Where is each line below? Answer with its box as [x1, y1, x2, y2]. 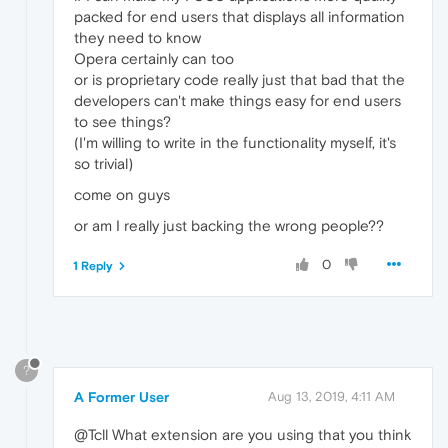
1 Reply [73, 258, 113, 273]
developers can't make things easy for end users [74, 91, 401, 109]
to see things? [74, 112, 171, 130]
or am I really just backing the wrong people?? [74, 216, 384, 234]
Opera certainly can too [74, 49, 234, 67]
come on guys [74, 185, 170, 203]
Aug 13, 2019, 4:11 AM [268, 388, 395, 404]
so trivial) [74, 154, 133, 172]
